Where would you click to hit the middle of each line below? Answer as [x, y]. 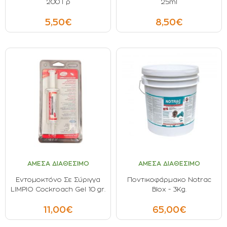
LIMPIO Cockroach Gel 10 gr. [58, 189]
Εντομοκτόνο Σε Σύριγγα [58, 180]
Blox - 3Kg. [169, 189]
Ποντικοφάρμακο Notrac [169, 180]
